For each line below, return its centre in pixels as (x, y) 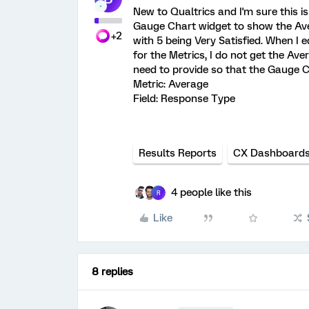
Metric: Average (171, 84)
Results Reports (178, 153)
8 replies (112, 272)
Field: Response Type (184, 99)
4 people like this (211, 192)
